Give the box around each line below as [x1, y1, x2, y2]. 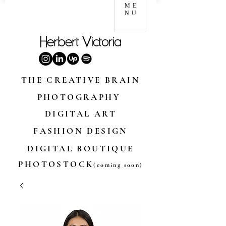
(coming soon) [93, 161, 143, 168]
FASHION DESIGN [33, 126, 128, 136]
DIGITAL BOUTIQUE [27, 143, 134, 154]
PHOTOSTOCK [18, 159, 94, 169]
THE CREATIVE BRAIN [21, 75, 141, 85]
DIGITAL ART [44, 108, 117, 119]
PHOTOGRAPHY [37, 92, 125, 102]
